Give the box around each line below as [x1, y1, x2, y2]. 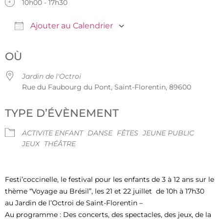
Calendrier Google [143, 37, 205, 46]
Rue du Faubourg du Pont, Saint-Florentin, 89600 [22, 82, 191, 91]
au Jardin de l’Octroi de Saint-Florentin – [5, 198, 143, 207]
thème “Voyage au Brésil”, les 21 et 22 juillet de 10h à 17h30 [5, 186, 204, 196]
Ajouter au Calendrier [28, 21, 113, 30]
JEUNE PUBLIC [143, 128, 194, 137]
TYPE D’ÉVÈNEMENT [5, 106, 119, 120]
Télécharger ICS [22, 37, 75, 46]
